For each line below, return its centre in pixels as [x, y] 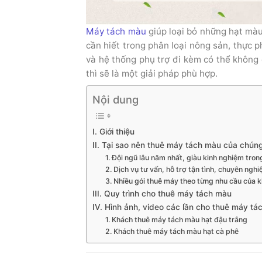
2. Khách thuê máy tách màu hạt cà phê [172, 231]
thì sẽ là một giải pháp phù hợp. [152, 73]
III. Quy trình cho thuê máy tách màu [162, 193]
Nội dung [116, 99]
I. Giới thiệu [113, 131]
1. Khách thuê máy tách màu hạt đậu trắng [176, 219]
